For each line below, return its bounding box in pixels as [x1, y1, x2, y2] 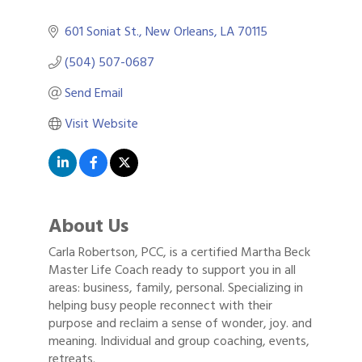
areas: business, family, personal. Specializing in [48, 277, 303, 299]
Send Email [65, 82, 123, 104]
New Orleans [145, 21, 214, 43]
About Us [48, 210, 128, 242]
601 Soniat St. [65, 21, 139, 43]
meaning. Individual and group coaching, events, [48, 330, 309, 352]
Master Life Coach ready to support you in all [48, 259, 296, 281]
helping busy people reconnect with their [48, 295, 272, 317]
